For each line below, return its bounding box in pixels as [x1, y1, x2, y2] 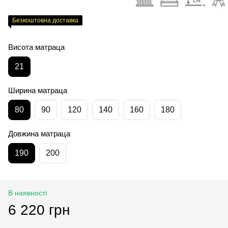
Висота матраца [8, 42, 65, 51]
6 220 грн [8, 202, 70, 218]
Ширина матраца [8, 85, 67, 95]
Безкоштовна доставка [12, 16, 78, 24]
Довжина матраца [8, 129, 70, 138]
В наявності [8, 188, 47, 197]
